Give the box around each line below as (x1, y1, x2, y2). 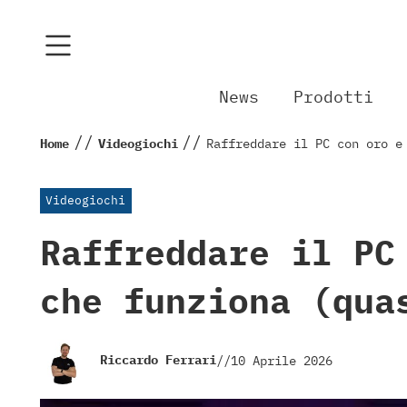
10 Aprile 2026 (231, 352, 333, 370)
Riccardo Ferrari (100, 352, 216, 369)
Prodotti (293, 86, 374, 108)
